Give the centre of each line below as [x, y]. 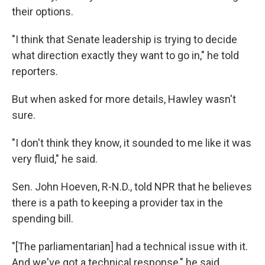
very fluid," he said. [55, 159]
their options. [43, 11]
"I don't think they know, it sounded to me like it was [132, 143]
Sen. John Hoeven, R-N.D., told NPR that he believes [132, 186]
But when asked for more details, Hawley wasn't [124, 99]
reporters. [35, 71]
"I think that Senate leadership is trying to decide [125, 39]
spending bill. [43, 218]
